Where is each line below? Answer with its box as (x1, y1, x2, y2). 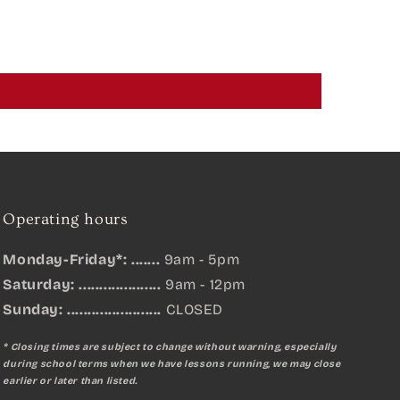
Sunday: (3, 301, 63, 318)
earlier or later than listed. (3, 374, 137, 387)
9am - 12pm (164, 276, 246, 293)
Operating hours (3, 210, 129, 229)
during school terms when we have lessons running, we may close (3, 357, 341, 370)
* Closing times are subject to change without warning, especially (3, 340, 337, 353)
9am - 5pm (163, 251, 240, 268)
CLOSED (165, 301, 223, 318)
